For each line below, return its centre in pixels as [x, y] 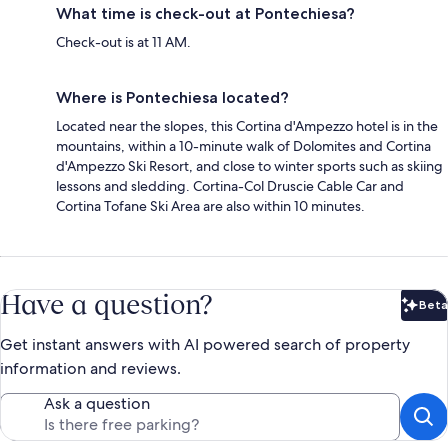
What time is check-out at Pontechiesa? [205, 13]
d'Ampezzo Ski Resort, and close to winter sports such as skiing [249, 165]
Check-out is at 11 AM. [123, 41]
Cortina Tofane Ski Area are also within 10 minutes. [210, 205]
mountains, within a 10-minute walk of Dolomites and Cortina [243, 145]
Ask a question [97, 403]
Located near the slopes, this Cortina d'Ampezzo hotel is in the [247, 125]
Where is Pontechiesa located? [172, 97]
